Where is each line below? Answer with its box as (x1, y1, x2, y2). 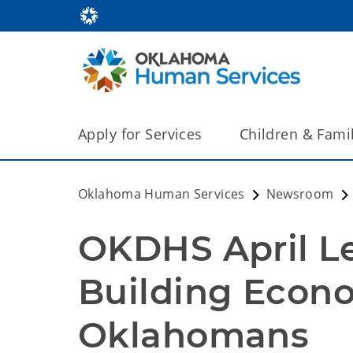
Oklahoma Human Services (78, 185, 245, 203)
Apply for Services (78, 124, 203, 143)
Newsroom (266, 185, 334, 203)
